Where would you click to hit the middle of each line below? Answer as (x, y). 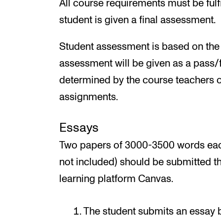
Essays (79, 128)
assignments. (89, 97)
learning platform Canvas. (116, 179)
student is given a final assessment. (137, 20)
